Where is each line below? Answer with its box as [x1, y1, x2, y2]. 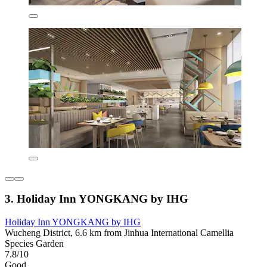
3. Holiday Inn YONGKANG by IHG [5, 192, 188, 205]
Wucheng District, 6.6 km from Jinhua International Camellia [5, 227, 234, 238]
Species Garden [5, 238, 64, 249]
